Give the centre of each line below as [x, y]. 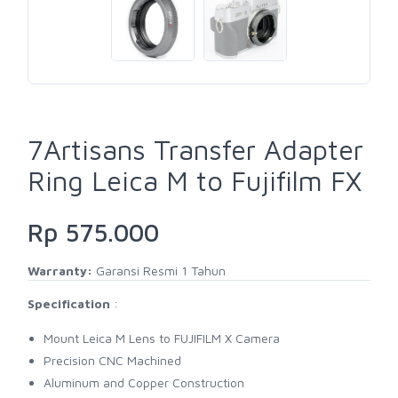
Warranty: [60, 271]
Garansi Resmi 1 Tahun [159, 271]
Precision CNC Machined [112, 361]
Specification [69, 304]
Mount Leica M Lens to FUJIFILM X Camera [162, 338]
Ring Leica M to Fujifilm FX [195, 181]
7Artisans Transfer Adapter [195, 150]
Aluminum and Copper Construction [144, 383]
